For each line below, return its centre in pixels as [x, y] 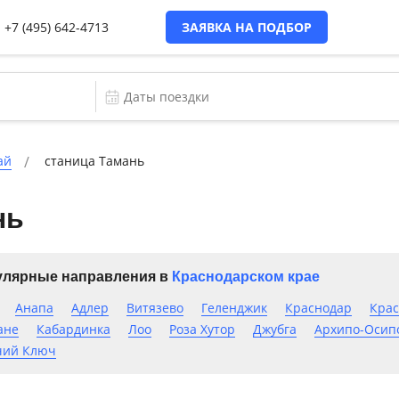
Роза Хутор [202, 329]
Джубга [274, 329]
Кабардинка [73, 329]
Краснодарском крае [245, 277]
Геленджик [234, 308]
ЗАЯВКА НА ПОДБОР [247, 27]
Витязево [155, 308]
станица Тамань [94, 161]
